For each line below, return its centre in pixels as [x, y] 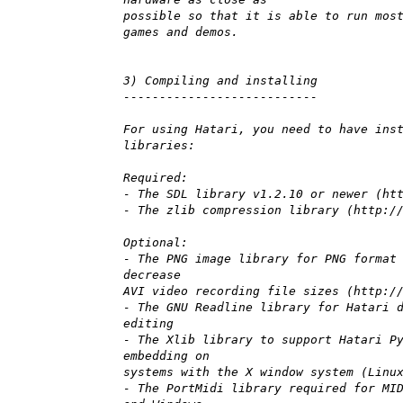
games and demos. [181, 32]
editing [148, 324]
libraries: [159, 146]
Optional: [156, 243]
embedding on [166, 356]
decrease [152, 275]
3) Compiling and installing [220, 81]
